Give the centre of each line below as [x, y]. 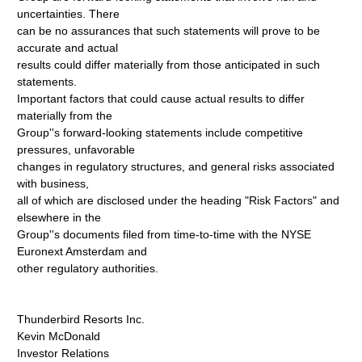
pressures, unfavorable [76, 149]
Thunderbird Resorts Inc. [81, 319]
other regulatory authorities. [88, 268]
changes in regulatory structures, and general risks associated [176, 166]
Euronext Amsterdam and [82, 251]
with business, [53, 183]
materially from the [65, 116]
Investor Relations [63, 353]
